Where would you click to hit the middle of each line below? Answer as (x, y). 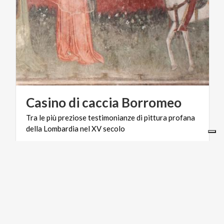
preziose (72, 117)
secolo (114, 128)
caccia (100, 102)
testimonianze (111, 117)
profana (182, 117)
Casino (46, 102)
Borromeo (151, 102)
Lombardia (61, 128)
